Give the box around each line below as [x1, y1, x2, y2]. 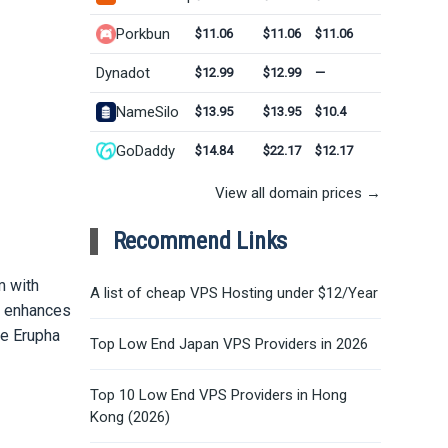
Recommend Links [112, 226, 288, 255]
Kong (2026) [89, 407, 170, 426]
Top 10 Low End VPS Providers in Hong [89, 385, 347, 404]
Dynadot [95, 63, 150, 82]
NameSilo [115, 102, 179, 121]
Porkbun [115, 24, 170, 43]
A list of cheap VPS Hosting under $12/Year [89, 283, 378, 302]
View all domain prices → [214, 183, 381, 202]
